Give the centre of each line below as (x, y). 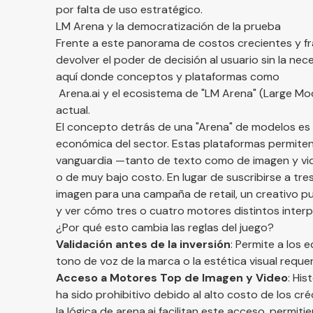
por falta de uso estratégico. (129, 10)
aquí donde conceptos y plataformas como (168, 77)
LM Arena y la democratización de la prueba (168, 27)
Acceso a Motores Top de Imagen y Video (172, 278)
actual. (73, 110)
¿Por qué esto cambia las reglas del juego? (165, 228)
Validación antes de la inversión (143, 245)
